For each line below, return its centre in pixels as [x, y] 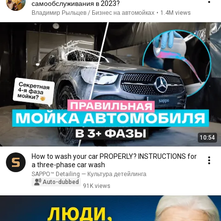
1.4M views [176, 13]
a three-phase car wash [68, 165]
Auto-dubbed [61, 182]
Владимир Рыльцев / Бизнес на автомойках [93, 13]
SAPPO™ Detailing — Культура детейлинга [89, 174]
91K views [97, 186]
